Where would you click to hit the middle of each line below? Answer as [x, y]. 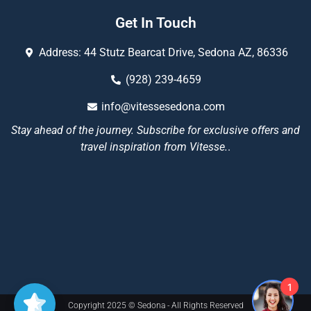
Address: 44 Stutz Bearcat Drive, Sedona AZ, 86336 [163, 52]
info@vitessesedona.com [163, 106]
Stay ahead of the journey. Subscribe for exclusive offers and [155, 130]
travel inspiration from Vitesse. [154, 146]
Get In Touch [155, 23]
